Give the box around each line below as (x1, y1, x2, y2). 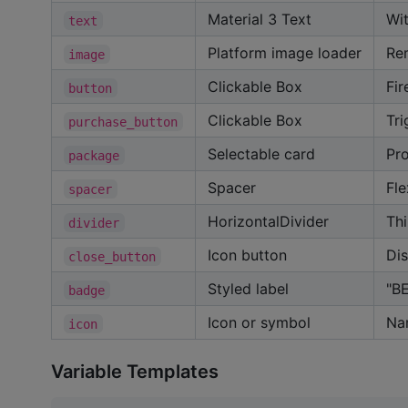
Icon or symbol (208, 313, 311, 332)
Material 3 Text (208, 10, 311, 29)
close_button (68, 249, 157, 264)
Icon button (208, 246, 287, 265)
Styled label (208, 280, 289, 299)
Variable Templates (51, 360, 219, 382)
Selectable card (208, 145, 315, 164)
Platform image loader (208, 44, 362, 63)
